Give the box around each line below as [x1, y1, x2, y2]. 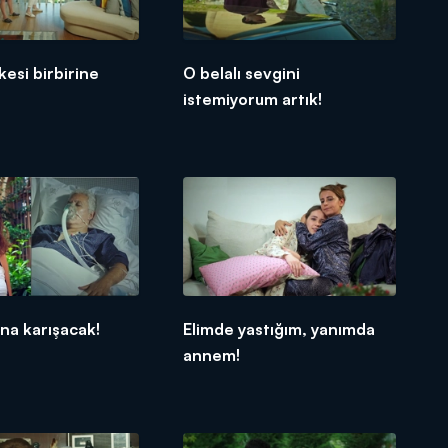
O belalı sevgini [183, 63, 301, 84]
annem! [183, 345, 241, 366]
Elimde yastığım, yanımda [183, 319, 376, 340]
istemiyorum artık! [183, 89, 323, 110]
